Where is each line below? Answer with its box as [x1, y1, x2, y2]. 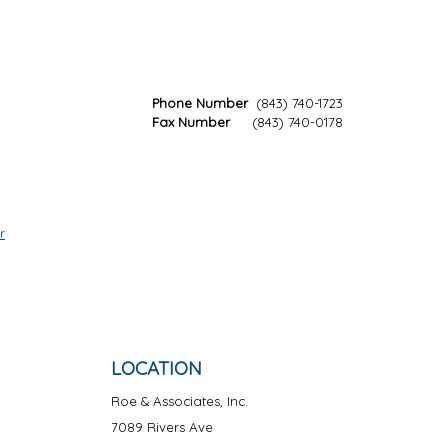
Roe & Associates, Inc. [111, 393, 248, 409]
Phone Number [152, 95, 248, 111]
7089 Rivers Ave [111, 419, 213, 435]
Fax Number [152, 114, 230, 130]
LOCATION [111, 356, 202, 380]
